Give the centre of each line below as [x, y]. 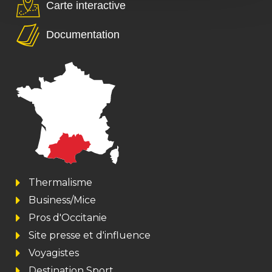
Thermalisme [60, 183]
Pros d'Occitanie [68, 218]
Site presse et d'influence [90, 236]
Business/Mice [62, 200]
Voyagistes [54, 253]
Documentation [83, 35]
